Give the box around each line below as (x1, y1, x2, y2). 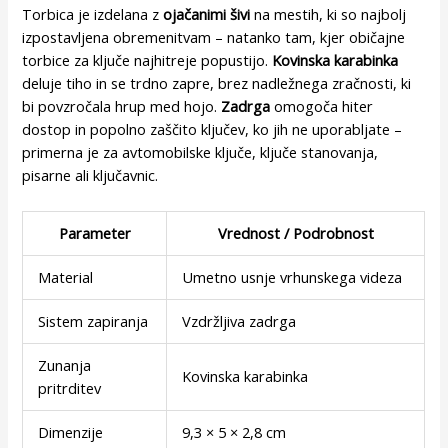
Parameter (58, 222, 131, 243)
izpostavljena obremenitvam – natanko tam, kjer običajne (22, 27, 406, 48)
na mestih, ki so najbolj (250, 4, 407, 25)
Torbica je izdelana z (22, 4, 164, 25)
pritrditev (38, 377, 102, 398)
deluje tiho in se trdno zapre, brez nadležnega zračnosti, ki (22, 73, 412, 94)
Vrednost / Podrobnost (217, 222, 374, 243)
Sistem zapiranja (38, 310, 149, 331)
